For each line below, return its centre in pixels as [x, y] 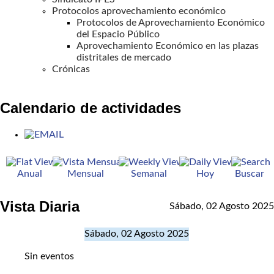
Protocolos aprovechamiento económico [139, 11]
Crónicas [71, 69]
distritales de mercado [124, 57]
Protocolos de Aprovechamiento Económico [171, 22]
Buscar [250, 174]
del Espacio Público [118, 34]
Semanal [149, 174]
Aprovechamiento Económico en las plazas [168, 46]
